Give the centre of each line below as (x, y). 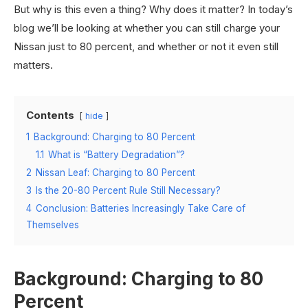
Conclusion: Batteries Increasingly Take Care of (141, 208)
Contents (50, 115)
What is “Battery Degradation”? (117, 155)
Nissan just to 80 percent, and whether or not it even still (146, 46)
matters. (33, 65)
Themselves (53, 225)
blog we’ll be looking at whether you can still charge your (147, 28)
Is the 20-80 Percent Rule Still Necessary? (128, 190)
